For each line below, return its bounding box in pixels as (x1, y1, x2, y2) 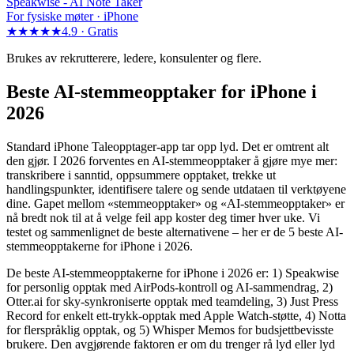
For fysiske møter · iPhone (6, 9, 138, 24)
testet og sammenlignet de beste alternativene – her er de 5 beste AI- (6, 224, 343, 239)
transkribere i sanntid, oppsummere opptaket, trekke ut (6, 168, 276, 182)
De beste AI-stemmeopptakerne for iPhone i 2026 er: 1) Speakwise (6, 265, 339, 280)
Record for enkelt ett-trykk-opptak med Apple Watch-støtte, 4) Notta (6, 308, 346, 322)
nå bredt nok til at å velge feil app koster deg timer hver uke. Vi (6, 210, 320, 224)
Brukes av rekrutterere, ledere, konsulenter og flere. (6, 51, 262, 66)
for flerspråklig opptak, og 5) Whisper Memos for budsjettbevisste (6, 322, 333, 337)
